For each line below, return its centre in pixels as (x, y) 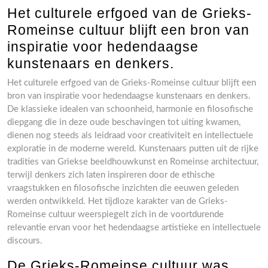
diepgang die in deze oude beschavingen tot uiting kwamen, (124, 122)
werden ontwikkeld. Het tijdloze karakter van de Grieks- (118, 201)
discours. (25, 241)
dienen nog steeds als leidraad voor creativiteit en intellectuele (130, 135)
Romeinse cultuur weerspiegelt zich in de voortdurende (115, 214)
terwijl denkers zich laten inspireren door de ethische (111, 175)
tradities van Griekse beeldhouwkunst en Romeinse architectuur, (133, 162)
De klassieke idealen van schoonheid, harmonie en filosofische (130, 109)
